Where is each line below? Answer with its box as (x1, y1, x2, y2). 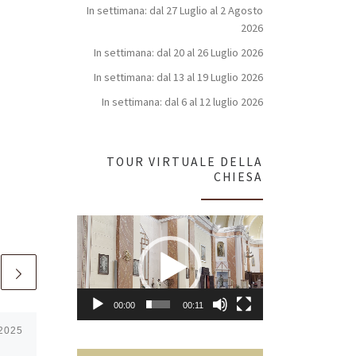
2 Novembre (269, 325, 331, 337)
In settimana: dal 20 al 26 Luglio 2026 (94, 44, 263, 60)
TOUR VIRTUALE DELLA (106, 153, 263, 169)
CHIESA (214, 168, 263, 184)
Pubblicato (211, 325, 269, 337)
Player (262, 234, 292, 249)
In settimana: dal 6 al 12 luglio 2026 (102, 94, 263, 109)
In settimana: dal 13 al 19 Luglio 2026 (94, 69, 263, 84)
